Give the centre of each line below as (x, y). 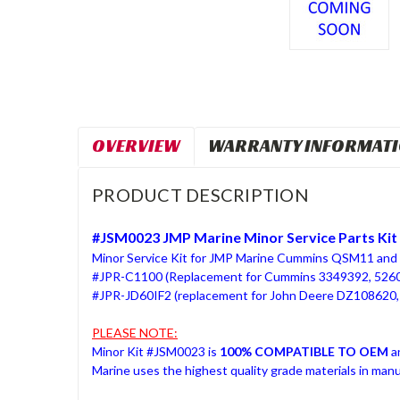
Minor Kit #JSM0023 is (156, 351)
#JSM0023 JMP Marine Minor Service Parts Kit (245, 237)
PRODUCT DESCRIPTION (200, 194)
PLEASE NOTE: (135, 332)
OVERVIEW (136, 145)
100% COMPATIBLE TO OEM (304, 351)
